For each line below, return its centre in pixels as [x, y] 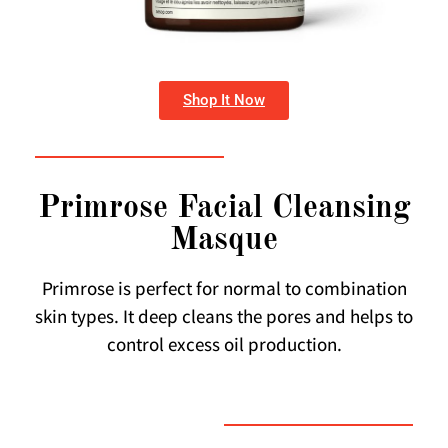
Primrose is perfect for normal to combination [224, 290]
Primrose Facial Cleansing [224, 208]
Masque [224, 240]
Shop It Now [224, 99]
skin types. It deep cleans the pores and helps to [224, 318]
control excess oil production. [224, 346]
